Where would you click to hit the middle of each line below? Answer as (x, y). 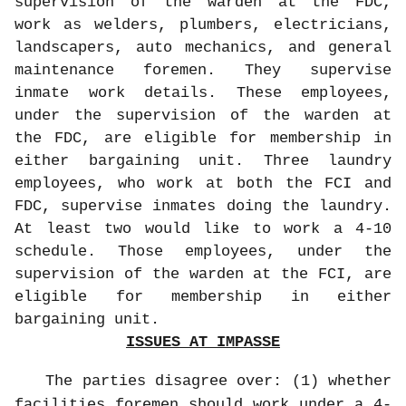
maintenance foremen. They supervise (203, 70)
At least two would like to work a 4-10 (203, 228)
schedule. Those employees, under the (203, 251)
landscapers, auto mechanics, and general (203, 47)
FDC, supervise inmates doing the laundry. (203, 206)
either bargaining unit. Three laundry (203, 160)
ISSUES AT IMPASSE (203, 342)
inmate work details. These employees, (203, 92)
